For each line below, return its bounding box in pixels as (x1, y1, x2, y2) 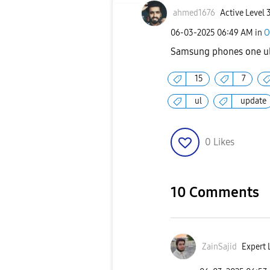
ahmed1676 (173, 8, 215, 19)
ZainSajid (202, 241, 237, 252)
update (240, 96, 266, 107)
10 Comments (171, 184, 259, 201)
